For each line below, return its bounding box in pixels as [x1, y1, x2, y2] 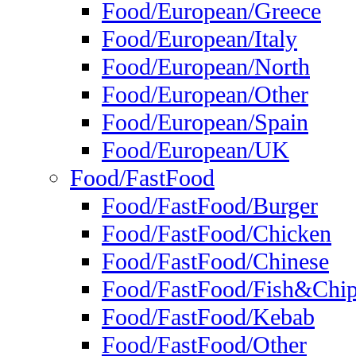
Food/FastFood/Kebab [102, 304, 315, 331]
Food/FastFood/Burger [102, 192, 318, 220]
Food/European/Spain [102, 109, 308, 137]
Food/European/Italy [102, 25, 297, 53]
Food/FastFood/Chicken [102, 220, 331, 248]
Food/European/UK [102, 137, 289, 164]
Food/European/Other [102, 81, 308, 109]
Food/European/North [102, 53, 310, 81]
